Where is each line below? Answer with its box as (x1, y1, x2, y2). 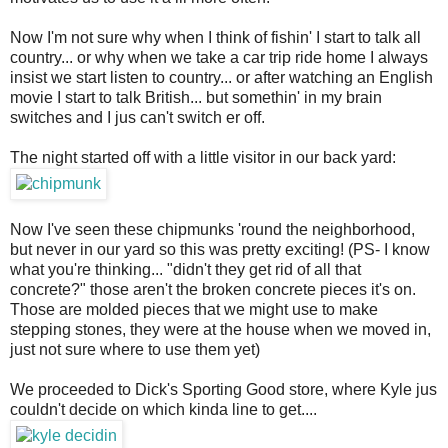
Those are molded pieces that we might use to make (10, 301, 378, 319)
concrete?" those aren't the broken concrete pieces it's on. (10, 281, 416, 299)
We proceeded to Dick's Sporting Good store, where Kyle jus (10, 381, 437, 399)
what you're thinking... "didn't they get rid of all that (10, 261, 361, 279)
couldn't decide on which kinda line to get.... (10, 401, 317, 419)
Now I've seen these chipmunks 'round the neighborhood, (10, 221, 415, 239)
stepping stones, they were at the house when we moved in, (10, 321, 431, 339)
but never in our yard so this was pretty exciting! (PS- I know (10, 241, 430, 259)
